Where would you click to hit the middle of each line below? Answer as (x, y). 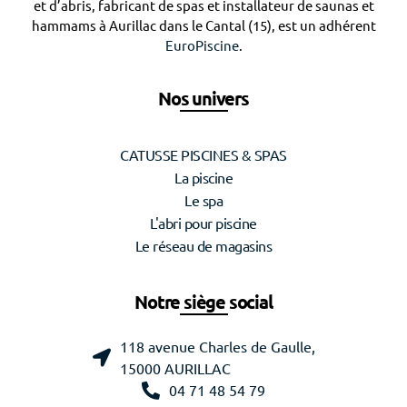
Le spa (203, 200)
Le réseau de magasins (203, 246)
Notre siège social (203, 302)
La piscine (203, 178)
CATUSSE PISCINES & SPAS (203, 155)
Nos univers (203, 98)
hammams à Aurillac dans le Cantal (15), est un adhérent (203, 25)
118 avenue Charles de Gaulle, (217, 347)
